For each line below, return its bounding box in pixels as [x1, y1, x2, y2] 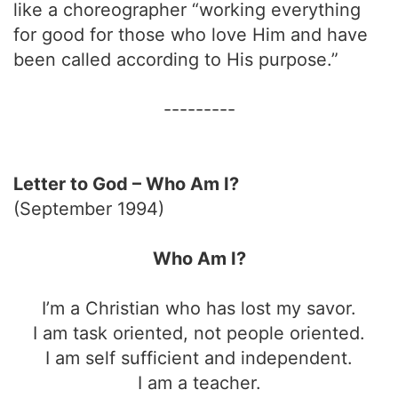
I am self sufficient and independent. [45, 347, 353, 369]
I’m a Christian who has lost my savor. [42, 298, 356, 319]
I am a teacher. [137, 372, 261, 394]
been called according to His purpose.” [13, 49, 338, 70]
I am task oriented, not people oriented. [33, 322, 365, 344]
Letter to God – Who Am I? [13, 173, 239, 195]
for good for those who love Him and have [13, 24, 368, 45]
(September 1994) [13, 198, 164, 219]
